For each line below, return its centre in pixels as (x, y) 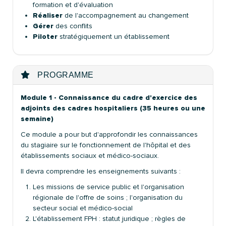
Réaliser (48, 15)
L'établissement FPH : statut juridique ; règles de (109, 218)
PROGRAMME (64, 75)
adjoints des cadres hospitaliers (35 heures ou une (113, 108)
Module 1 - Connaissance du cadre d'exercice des (109, 97)
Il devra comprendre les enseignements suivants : (101, 171)
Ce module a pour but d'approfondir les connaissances (109, 134)
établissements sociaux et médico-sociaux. (90, 155)
